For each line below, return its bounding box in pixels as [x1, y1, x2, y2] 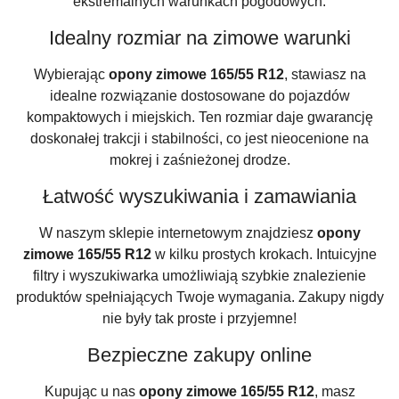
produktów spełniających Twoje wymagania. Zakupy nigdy [15, 289, 384, 305]
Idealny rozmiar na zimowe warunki [48, 27, 351, 50]
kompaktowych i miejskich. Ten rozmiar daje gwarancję [26, 110, 373, 126]
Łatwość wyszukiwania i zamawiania [43, 185, 356, 208]
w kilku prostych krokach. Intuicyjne [151, 247, 377, 263]
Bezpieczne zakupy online [87, 344, 312, 367]
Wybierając [33, 67, 109, 83]
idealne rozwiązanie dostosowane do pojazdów [49, 88, 350, 104]
